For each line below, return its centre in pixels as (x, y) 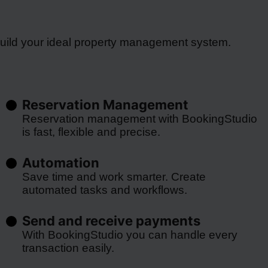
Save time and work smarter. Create (114, 177)
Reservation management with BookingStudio (139, 119)
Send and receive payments (111, 221)
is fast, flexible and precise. (91, 132)
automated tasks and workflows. (104, 190)
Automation (60, 163)
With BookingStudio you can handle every (130, 235)
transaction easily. (68, 248)
